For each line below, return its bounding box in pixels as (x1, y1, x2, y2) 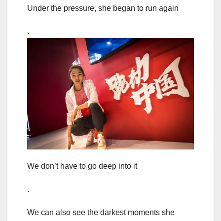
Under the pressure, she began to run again (27, 4, 179, 13)
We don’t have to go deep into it (27, 161, 137, 170)
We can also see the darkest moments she (27, 208, 175, 217)
